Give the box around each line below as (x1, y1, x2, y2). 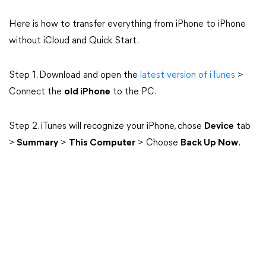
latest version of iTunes (140, 71, 235, 80)
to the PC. (110, 87, 157, 97)
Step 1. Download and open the (9, 71, 140, 80)
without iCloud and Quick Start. (9, 36, 139, 46)
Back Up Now (180, 138, 238, 148)
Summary (15, 138, 58, 148)
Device (204, 122, 234, 131)
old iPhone (64, 87, 110, 97)
